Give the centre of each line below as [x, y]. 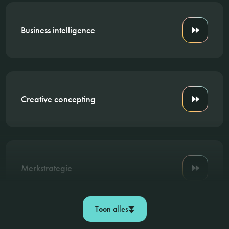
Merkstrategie [47, 168]
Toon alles [111, 209]
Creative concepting [59, 99]
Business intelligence [58, 30]
